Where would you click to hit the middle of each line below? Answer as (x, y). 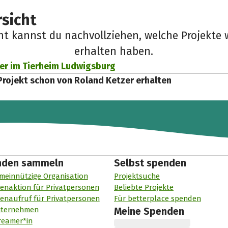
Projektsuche (137, 176)
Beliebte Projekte (144, 188)
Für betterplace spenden (157, 199)
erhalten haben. (114, 52)
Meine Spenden (149, 212)
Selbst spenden (150, 163)
